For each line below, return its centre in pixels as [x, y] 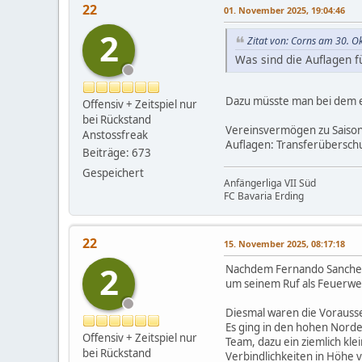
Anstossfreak [115, 135]
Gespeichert [113, 173]
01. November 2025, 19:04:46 [284, 10]
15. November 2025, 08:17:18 [284, 243]
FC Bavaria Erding [264, 196]
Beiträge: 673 [117, 153]
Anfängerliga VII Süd [270, 183]
